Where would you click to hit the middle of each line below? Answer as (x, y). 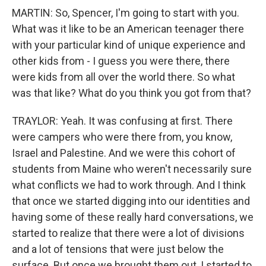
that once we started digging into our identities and (131, 201)
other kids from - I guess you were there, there (121, 61)
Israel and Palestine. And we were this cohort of (124, 153)
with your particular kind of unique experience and (129, 45)
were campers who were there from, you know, (122, 137)
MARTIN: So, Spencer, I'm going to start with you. (126, 13)
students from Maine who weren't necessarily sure (132, 169)
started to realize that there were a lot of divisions (128, 233)
